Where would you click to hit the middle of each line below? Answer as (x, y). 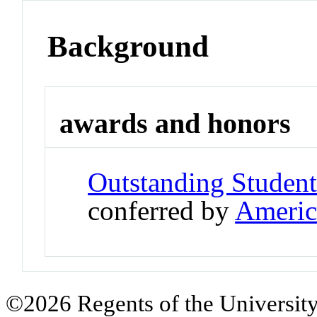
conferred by (162, 210)
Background (128, 46)
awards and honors (175, 124)
